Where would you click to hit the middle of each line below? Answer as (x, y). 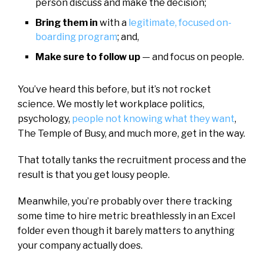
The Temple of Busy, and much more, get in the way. (131, 133)
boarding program (76, 37)
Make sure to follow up (88, 57)
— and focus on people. (192, 57)
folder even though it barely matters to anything (126, 230)
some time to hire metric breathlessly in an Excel (126, 216)
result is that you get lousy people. (94, 174)
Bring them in (67, 22)
